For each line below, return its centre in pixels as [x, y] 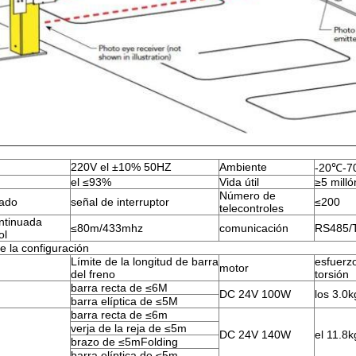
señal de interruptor [120, 202]
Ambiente [243, 167]
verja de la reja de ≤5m [129, 329]
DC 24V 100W [255, 294]
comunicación [254, 228]
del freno [93, 275]
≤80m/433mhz [107, 228]
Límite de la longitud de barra [145, 262]
